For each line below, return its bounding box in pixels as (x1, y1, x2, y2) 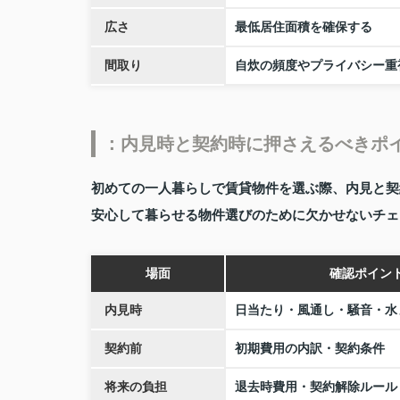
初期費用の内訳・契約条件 (235, 342, 385, 356)
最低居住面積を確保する (235, 21, 372, 35)
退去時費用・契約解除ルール (235, 380, 397, 395)
